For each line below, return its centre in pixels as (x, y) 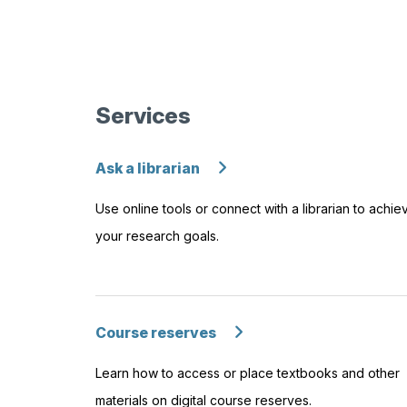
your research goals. (157, 235)
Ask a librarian (147, 168)
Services (143, 115)
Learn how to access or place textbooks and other (247, 372)
